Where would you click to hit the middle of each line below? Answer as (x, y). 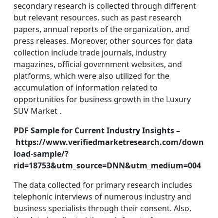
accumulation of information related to (86, 88)
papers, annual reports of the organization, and (101, 29)
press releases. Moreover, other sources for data (103, 41)
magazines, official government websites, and (98, 64)
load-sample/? (41, 154)
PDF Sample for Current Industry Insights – (97, 130)
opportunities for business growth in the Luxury (102, 99)
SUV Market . (37, 111)
